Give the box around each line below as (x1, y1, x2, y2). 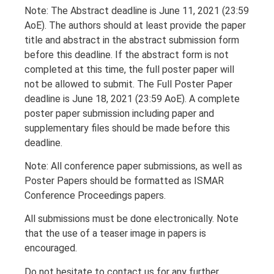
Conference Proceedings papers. (24, 190, 166, 202)
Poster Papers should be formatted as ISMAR (24, 175, 224, 187)
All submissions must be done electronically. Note (24, 213, 239, 225)
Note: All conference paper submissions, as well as (24, 160, 242, 172)
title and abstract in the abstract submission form (24, 34, 239, 46)
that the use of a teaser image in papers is (24, 228, 206, 240)
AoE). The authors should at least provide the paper (24, 19, 246, 31)
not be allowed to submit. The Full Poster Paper (24, 78, 232, 90)
